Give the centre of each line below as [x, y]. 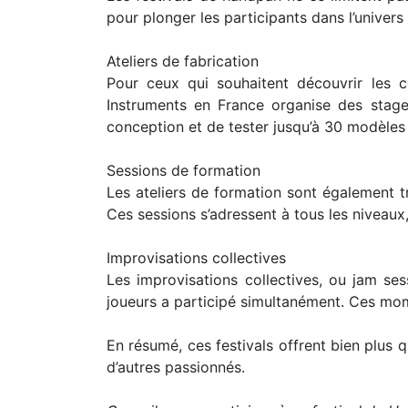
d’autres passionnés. [176, 367]
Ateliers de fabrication [183, 61]
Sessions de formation [184, 170]
